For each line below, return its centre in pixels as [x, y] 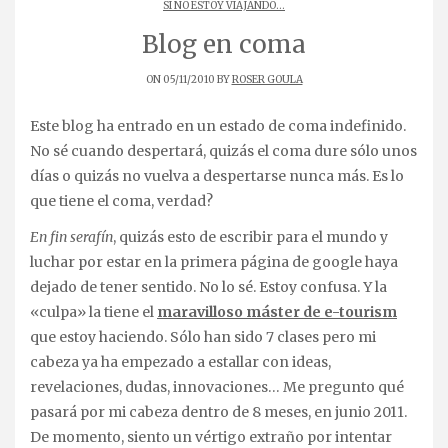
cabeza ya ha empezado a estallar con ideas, [180, 362]
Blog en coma [224, 44]
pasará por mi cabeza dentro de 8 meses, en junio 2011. [218, 412]
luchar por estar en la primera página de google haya [214, 262]
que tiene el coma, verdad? [121, 201]
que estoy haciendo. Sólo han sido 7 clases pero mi [203, 337]
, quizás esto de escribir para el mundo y [250, 237]
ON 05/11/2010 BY [188, 79]
